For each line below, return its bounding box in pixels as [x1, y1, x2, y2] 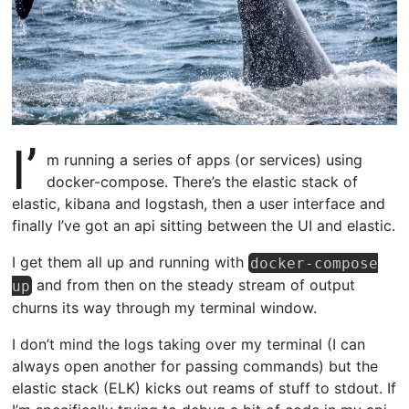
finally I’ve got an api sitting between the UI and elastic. [12, 216, 396, 236]
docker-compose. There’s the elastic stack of [47, 173, 359, 192]
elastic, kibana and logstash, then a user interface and [12, 194, 386, 214]
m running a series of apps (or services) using [47, 151, 363, 170]
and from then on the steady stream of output [32, 276, 356, 295]
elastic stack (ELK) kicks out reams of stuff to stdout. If [12, 379, 397, 398]
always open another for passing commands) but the [12, 357, 379, 376]
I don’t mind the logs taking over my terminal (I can [12, 335, 366, 354]
